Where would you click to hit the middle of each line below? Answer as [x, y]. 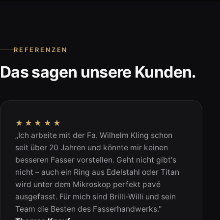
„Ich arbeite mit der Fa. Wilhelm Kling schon [94, 135]
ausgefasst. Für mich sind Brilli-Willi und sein [96, 197]
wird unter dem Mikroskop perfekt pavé [88, 184]
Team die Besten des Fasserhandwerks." [89, 209]
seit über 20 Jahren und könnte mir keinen [92, 148]
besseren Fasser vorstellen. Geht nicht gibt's [96, 160]
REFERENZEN [41, 50]
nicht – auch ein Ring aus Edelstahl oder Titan [97, 172]
